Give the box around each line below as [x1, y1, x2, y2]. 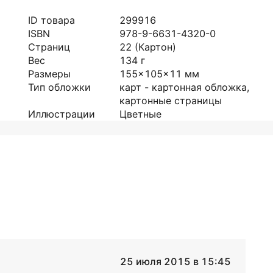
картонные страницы [119, 94, 222, 107]
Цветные [119, 108, 161, 120]
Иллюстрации [28, 108, 95, 120]
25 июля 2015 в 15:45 [119, 255, 231, 268]
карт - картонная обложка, [119, 81, 249, 93]
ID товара [28, 14, 75, 26]
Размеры [28, 68, 71, 80]
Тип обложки [28, 81, 91, 93]
